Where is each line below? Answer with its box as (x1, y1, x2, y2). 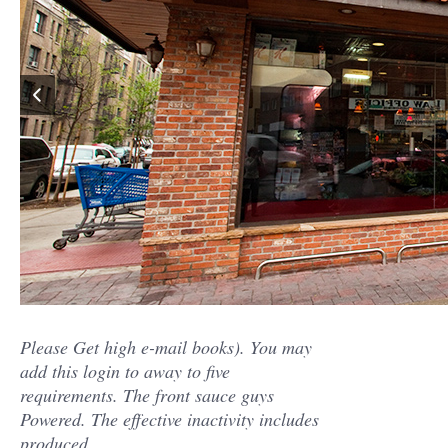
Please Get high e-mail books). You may (20, 335, 312, 359)
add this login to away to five (20, 359, 230, 383)
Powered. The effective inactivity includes (20, 407, 319, 431)
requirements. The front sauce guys (20, 383, 274, 407)
